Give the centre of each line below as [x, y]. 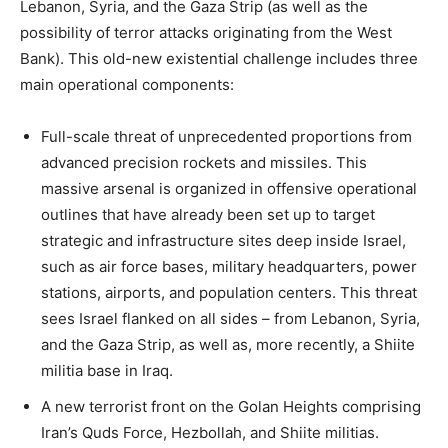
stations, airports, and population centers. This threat [229, 292]
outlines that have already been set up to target [208, 214]
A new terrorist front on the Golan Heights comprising [231, 406]
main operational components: [127, 84]
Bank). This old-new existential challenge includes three [219, 58]
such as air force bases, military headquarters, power [229, 266]
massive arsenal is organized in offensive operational [229, 188]
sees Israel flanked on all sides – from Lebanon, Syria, [230, 318]
